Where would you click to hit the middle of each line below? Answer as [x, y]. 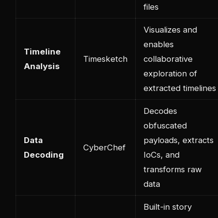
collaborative [168, 59]
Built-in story [168, 207]
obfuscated [165, 125]
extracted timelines [180, 88]
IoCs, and [162, 154]
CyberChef [104, 147]
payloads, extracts [179, 140]
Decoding [44, 154]
